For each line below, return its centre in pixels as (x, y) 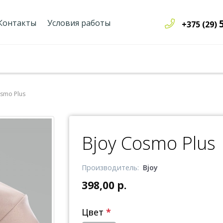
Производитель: (112, 167)
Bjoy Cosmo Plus (149, 143)
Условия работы (79, 23)
